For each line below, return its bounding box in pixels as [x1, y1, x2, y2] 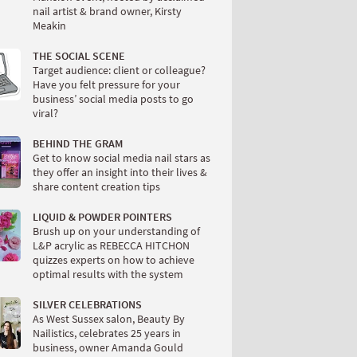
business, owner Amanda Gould [33, 340, 183, 355]
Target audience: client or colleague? [33, 63, 206, 77]
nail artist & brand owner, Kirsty [33, 4, 182, 18]
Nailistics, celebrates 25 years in [33, 326, 181, 340]
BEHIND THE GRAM [33, 136, 123, 151]
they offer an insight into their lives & [33, 165, 207, 179]
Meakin [33, 18, 66, 33]
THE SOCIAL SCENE [33, 49, 125, 63]
